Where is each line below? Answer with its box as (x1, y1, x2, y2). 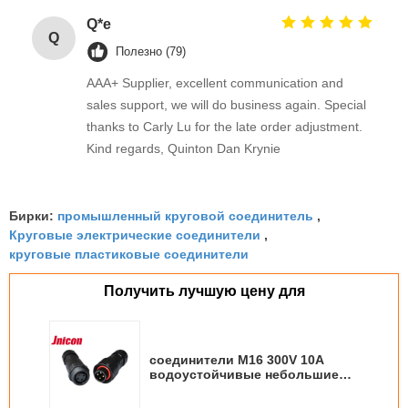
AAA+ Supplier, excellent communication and (87, 76, 343, 91)
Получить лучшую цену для (103, 283, 305, 300)
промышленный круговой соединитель (57, 206, 313, 225)
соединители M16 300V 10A (149, 352, 324, 368)
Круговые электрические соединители (9, 225, 260, 244)
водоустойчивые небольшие (149, 367, 339, 382)
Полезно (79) (116, 45, 186, 59)
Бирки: (9, 209, 57, 224)
